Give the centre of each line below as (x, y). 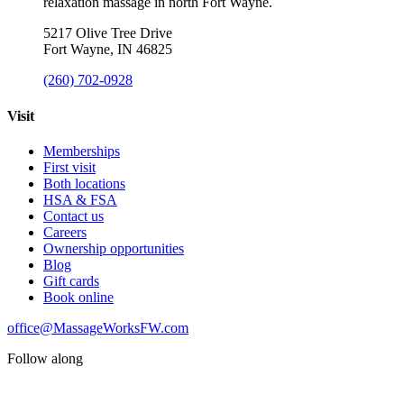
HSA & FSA (80, 199)
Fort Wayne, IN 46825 (108, 50)
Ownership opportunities (114, 248)
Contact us (73, 216)
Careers (65, 232)
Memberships (82, 151)
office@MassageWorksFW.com (98, 327)
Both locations (84, 183)
